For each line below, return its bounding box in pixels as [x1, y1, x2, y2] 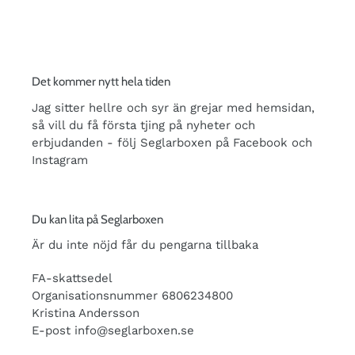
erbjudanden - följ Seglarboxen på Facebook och [32, 135, 312, 150]
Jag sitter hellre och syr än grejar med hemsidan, [32, 100, 315, 115]
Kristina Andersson [32, 305, 139, 320]
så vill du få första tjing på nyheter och [32, 117, 255, 132]
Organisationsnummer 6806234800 [32, 288, 233, 303]
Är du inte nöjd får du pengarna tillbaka [32, 238, 258, 253]
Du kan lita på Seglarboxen [32, 212, 163, 227]
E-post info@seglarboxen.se [32, 323, 194, 338]
